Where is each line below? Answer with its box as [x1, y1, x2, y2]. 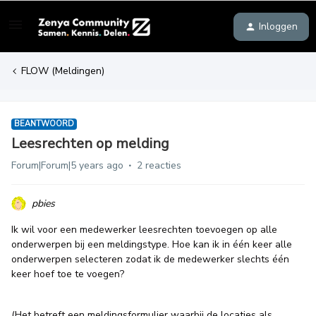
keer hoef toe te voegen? [11, 267, 124, 281]
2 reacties [137, 159, 181, 172]
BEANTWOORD [14, 119, 74, 129]
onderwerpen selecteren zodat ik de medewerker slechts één [11, 253, 289, 266]
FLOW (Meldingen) [21, 64, 104, 78]
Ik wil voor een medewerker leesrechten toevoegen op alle [11, 223, 277, 236]
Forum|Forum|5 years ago [11, 159, 123, 172]
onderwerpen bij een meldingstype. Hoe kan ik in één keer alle [11, 238, 292, 251]
